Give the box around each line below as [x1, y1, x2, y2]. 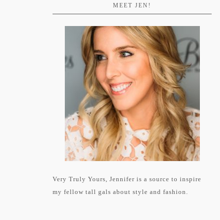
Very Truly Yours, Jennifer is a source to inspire [53, 175, 201, 183]
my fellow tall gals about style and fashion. [53, 188, 188, 196]
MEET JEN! [113, 2, 151, 9]
